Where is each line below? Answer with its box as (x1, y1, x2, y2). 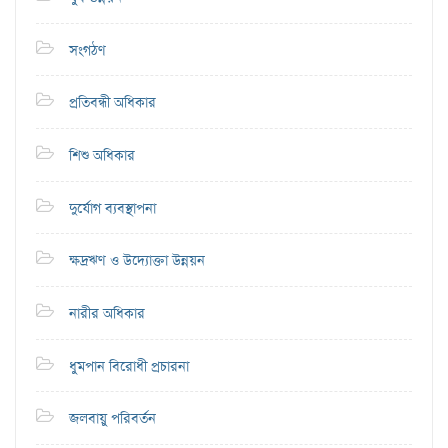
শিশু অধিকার (69, 146, 135, 166)
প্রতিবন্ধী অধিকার (69, 93, 156, 113)
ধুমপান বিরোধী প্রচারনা (69, 357, 189, 377)
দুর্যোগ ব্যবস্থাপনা (69, 199, 156, 219)
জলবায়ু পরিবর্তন (69, 409, 156, 429)
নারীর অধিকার (69, 304, 145, 324)
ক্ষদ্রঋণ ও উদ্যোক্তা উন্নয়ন (69, 251, 205, 271)
